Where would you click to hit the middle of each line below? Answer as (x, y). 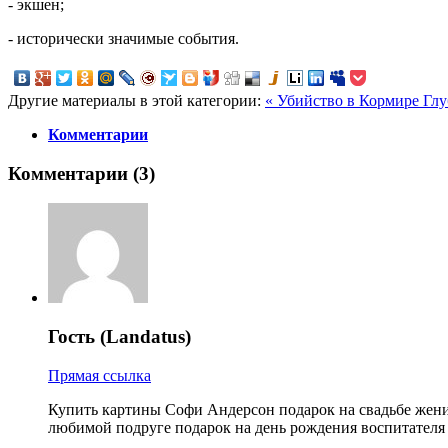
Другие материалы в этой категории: (134, 100)
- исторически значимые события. (123, 38)
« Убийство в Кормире (344, 100)
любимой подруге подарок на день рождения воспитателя (246, 427)
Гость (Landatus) (119, 336)
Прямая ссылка (99, 375)
